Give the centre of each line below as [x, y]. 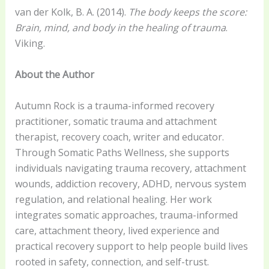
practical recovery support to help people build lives [131, 246]
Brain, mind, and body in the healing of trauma [120, 28]
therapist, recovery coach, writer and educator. [119, 137]
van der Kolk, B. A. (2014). [71, 12]
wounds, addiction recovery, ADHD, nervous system [130, 183]
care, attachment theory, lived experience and [117, 230]
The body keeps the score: [187, 12]
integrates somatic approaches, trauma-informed [126, 215]
